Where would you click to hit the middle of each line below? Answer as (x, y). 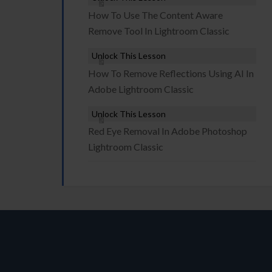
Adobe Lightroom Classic (141, 89)
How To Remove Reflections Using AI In (171, 73)
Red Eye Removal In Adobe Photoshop (168, 131)
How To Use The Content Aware (155, 15)
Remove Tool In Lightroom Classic (159, 31)
